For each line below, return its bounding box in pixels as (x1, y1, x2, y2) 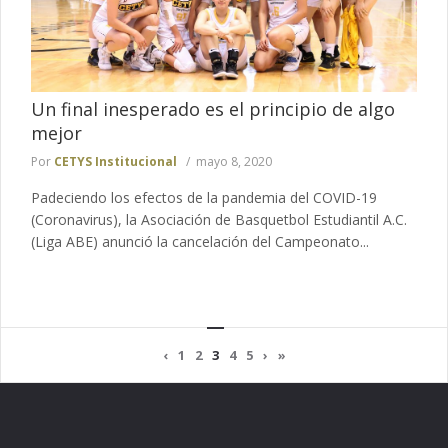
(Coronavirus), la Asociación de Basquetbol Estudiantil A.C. (31, 210, 407, 230)
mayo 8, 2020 (196, 153, 272, 171)
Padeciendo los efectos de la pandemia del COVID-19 (31, 188, 377, 208)
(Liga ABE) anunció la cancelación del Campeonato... (31, 232, 369, 252)
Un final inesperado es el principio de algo (31, 97, 395, 122)
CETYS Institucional (54, 153, 177, 171)
